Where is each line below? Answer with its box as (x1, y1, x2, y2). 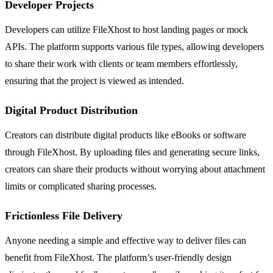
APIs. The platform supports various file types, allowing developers (5, 41, 264, 52)
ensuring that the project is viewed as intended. (5, 76, 184, 87)
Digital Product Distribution (5, 104, 138, 117)
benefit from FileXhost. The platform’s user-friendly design (5, 252, 232, 263)
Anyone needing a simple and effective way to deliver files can (5, 235, 246, 246)
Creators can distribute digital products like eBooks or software (5, 130, 246, 141)
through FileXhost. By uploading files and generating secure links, (5, 147, 260, 158)
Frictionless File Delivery (5, 210, 122, 222)
